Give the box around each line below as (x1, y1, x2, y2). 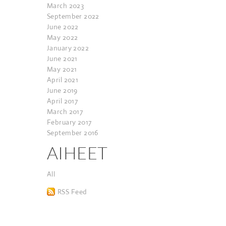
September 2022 (47, 12, 99, 21)
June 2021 (47, 54, 78, 63)
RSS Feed (58, 187, 87, 196)
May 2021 (47, 65, 77, 74)
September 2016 (47, 128, 98, 137)
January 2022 (47, 43, 89, 52)
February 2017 (47, 118, 92, 127)
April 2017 (47, 96, 78, 105)
